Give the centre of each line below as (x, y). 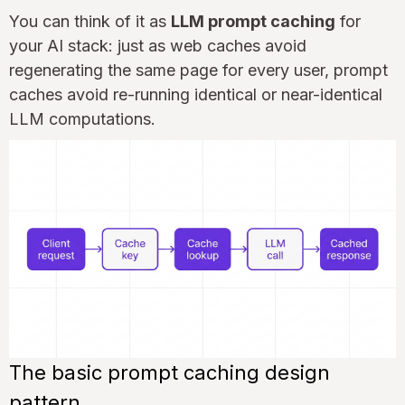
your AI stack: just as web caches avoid (158, 45)
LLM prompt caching (253, 21)
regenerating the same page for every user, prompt (198, 70)
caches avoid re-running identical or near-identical (196, 94)
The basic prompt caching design (170, 372)
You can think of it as (90, 21)
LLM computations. (82, 118)
